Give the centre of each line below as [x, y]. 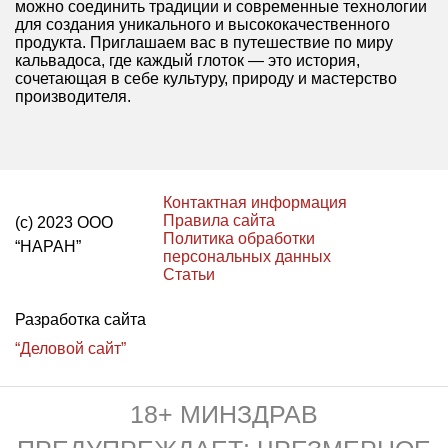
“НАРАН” [48, 246]
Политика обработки [239, 238]
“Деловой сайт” [70, 348]
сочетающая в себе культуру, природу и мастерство [206, 78]
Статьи [189, 274]
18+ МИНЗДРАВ [224, 413]
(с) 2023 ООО [64, 222]
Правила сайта [219, 220]
